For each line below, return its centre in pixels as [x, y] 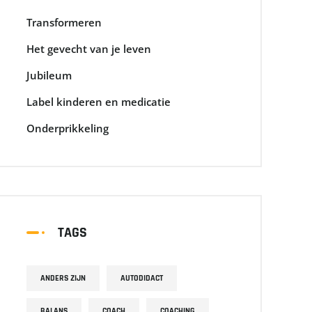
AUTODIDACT [142, 278]
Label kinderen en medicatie [99, 102]
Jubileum [49, 75]
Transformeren [64, 22]
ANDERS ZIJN [63, 278]
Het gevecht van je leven [89, 49]
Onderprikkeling [68, 128]
